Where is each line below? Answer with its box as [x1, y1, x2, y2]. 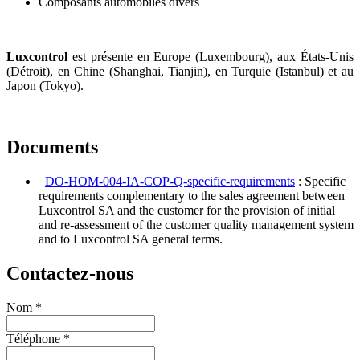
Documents [6, 136, 98, 157]
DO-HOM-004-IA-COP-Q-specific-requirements [45, 174, 295, 188]
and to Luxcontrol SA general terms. [39, 231, 223, 246]
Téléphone [6, 331, 60, 346]
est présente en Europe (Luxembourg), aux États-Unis [72, 49, 354, 63]
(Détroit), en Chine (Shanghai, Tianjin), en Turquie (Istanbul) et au [6, 63, 354, 78]
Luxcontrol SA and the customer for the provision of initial [39, 202, 335, 217]
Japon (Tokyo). [6, 78, 84, 92]
